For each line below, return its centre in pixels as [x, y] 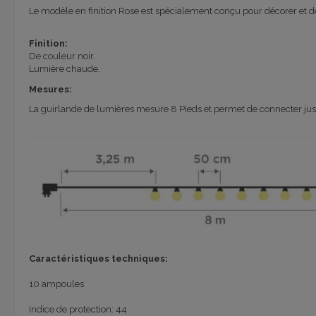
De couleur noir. [62, 56]
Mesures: [50, 89]
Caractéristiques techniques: [98, 258]
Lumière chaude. [64, 69]
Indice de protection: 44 [78, 309]
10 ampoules [56, 284]
